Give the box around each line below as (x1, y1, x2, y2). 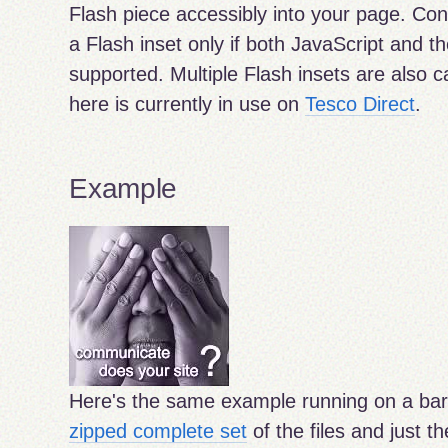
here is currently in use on (69, 92, 306, 115)
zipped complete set (69, 420, 248, 443)
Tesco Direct (305, 92, 416, 115)
